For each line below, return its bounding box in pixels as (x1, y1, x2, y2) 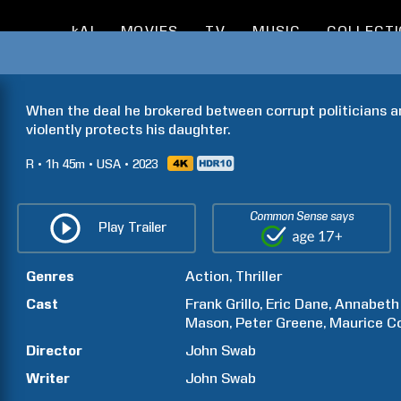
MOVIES (120, 23, 179, 39)
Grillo (226, 295, 260, 312)
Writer (26, 370, 70, 387)
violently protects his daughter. (26, 121, 230, 138)
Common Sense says (250, 209, 354, 223)
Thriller (235, 268, 283, 285)
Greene (276, 314, 324, 331)
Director (26, 342, 82, 359)
